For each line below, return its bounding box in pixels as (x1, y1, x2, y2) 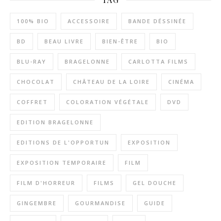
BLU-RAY (17, 58, 46, 66)
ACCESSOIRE (68, 17, 110, 25)
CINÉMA (168, 78, 194, 86)
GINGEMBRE (17, 199, 57, 207)
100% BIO (17, 17, 49, 25)
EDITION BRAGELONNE (17, 118, 94, 126)
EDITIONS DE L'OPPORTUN (17, 139, 110, 147)
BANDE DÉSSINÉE (128, 17, 186, 25)
